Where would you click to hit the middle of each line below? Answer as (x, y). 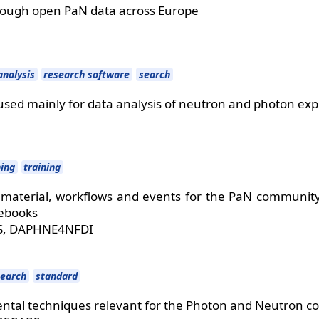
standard (56, 276)
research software (87, 74)
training (42, 167)
